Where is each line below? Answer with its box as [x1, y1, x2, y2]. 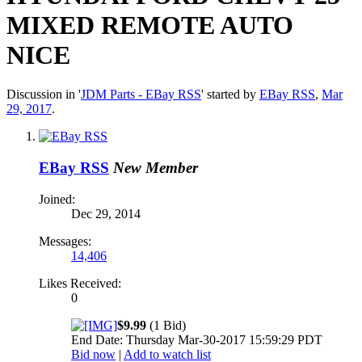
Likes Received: [39, 276, 121, 290]
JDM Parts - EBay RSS [81, 87, 201, 102]
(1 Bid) [146, 318, 186, 332]
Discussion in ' [6, 87, 81, 102]
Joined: [39, 192, 75, 206]
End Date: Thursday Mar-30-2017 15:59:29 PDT [71, 332, 322, 347]
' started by [201, 87, 259, 102]
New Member [113, 159, 198, 177]
